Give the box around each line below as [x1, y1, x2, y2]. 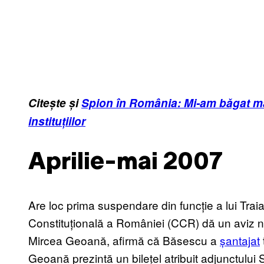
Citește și [28, 95, 81, 111]
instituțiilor [28, 113, 85, 130]
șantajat [220, 232, 260, 248]
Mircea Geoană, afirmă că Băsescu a [28, 232, 220, 248]
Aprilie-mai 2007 [28, 152, 223, 174]
